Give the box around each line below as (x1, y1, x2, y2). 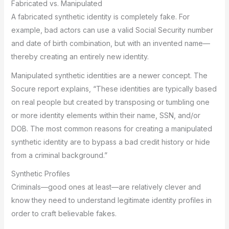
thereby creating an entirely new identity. (11, 52, 149, 61)
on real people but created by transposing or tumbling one (11, 97, 210, 106)
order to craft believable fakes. (11, 209, 117, 218)
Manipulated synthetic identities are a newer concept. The (11, 71, 208, 80)
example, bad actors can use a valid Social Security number (11, 26, 213, 34)
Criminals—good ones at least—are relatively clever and (11, 182, 201, 191)
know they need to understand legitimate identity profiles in (11, 196, 212, 204)
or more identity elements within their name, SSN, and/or (11, 110, 200, 120)
